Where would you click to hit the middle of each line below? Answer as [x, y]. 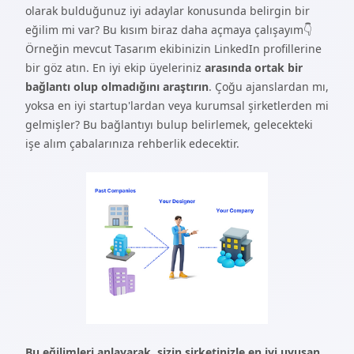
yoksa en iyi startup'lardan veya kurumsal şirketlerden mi [177, 105]
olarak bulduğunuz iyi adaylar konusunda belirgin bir [168, 11]
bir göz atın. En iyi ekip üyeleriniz [115, 68]
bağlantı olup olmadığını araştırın [117, 87]
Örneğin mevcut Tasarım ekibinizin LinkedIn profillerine [173, 49]
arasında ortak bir [254, 68]
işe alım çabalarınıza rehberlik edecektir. [132, 143]
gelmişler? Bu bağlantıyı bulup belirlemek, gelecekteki [169, 124]
